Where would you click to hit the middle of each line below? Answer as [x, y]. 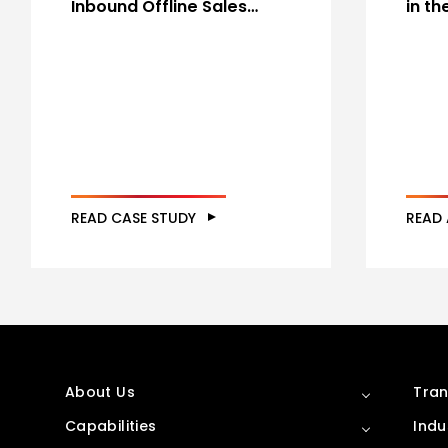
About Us [100, 392]
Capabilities [110, 426]
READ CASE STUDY [134, 218]
